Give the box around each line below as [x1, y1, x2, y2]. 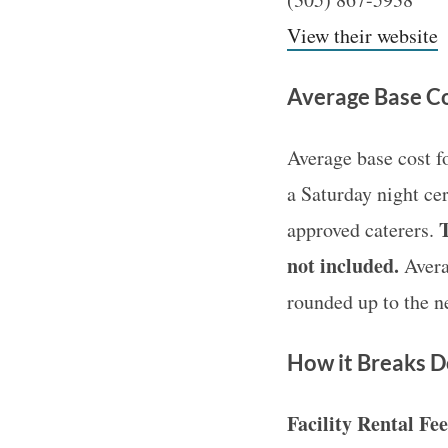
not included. [287, 251, 399, 280]
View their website [287, 22, 438, 49]
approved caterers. [287, 216, 439, 243]
